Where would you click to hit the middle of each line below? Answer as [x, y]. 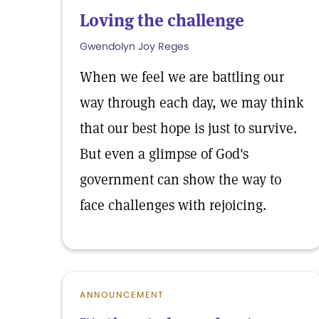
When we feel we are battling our [182, 77]
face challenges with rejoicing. [173, 205]
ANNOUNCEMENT [122, 294]
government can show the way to [181, 179]
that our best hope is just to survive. [188, 128]
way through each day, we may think [192, 103]
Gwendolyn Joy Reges [134, 46]
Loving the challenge [162, 20]
